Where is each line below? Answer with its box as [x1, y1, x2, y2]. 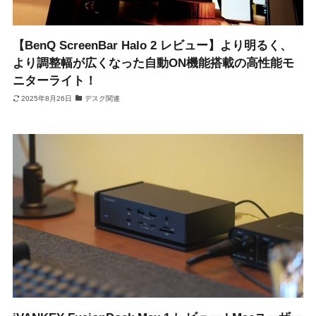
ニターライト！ [12, 74, 97, 88]
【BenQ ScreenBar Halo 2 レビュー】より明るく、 [12, 39, 292, 53]
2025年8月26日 [21, 94, 73, 102]
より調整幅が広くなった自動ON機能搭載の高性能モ [12, 56, 294, 71]
